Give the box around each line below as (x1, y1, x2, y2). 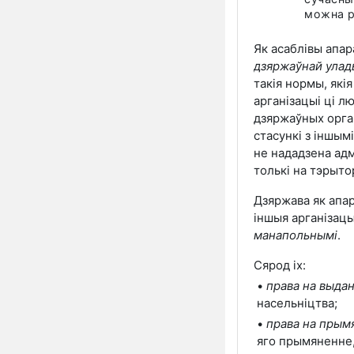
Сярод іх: (254, 257, 306, 273)
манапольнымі (254, 227, 337, 243)
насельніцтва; (257, 295, 337, 311)
